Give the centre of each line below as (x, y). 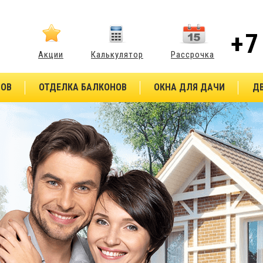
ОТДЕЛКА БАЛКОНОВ (83, 87)
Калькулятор (117, 55)
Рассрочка (193, 55)
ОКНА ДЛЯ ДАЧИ (189, 87)
